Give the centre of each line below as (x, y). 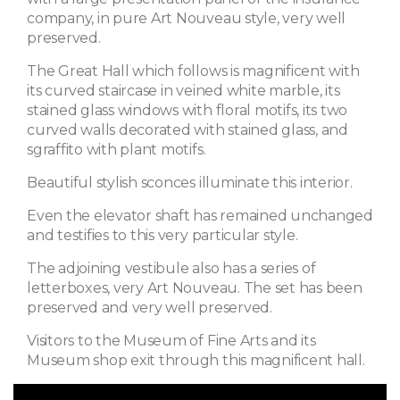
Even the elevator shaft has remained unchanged (200, 215)
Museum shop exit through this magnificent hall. (196, 360)
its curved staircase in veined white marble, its (183, 90)
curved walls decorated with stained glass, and (187, 129)
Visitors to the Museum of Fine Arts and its (171, 340)
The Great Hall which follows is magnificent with (193, 71)
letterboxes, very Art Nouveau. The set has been (195, 287)
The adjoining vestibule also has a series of (171, 268)
